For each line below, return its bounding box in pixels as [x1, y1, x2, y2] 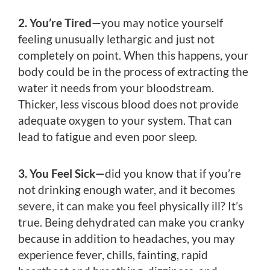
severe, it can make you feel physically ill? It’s [18, 199, 243, 213]
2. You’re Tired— [18, 16, 101, 30]
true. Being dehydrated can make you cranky [18, 215, 245, 230]
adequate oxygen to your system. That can [18, 113, 232, 128]
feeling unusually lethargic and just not [18, 32, 215, 46]
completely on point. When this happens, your [18, 48, 249, 63]
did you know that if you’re [105, 166, 241, 181]
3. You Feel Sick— [18, 166, 105, 181]
